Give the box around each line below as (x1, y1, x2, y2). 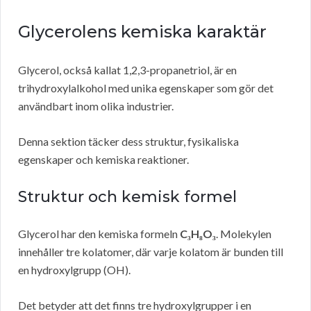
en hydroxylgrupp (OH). (18, 263, 131, 277)
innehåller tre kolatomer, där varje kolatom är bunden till (18, 245, 283, 259)
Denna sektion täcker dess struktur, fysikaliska (18, 135, 239, 149)
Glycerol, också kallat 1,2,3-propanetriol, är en (18, 63, 237, 77)
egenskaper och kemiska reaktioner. (18, 153, 189, 167)
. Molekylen (216, 227, 271, 241)
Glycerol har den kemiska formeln (18, 227, 180, 241)
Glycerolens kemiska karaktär (18, 22, 267, 42)
